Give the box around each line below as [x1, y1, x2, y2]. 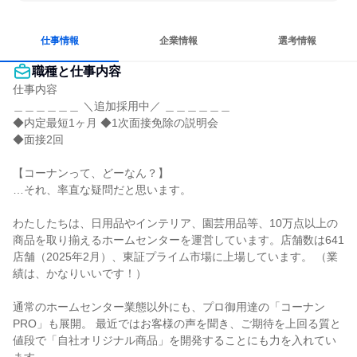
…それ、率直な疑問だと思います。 [13, 183, 191, 196]
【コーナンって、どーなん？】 [13, 167, 169, 179]
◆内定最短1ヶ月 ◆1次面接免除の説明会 [13, 116, 218, 129]
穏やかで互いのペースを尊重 [33, 6, 137, 14]
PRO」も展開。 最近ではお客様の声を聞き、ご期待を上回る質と [13, 317, 341, 330]
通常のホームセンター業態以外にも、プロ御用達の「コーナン [13, 300, 325, 313]
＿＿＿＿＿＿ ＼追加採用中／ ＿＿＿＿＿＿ [13, 100, 231, 112]
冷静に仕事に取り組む [149, 6, 229, 14]
